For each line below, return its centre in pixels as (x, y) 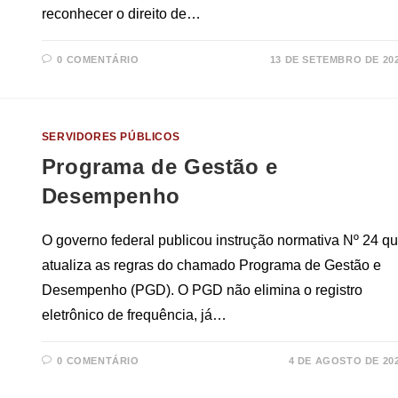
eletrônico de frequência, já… (134, 315)
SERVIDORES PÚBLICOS (111, 137)
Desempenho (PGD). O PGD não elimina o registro (202, 291)
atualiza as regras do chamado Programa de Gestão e (211, 266)
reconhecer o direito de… (121, 14)
